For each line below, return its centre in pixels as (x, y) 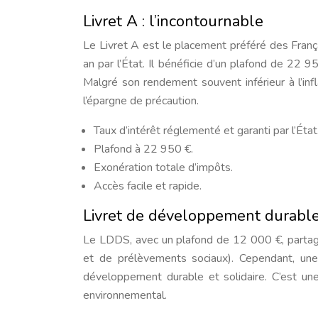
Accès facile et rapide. (148, 186)
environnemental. (125, 295)
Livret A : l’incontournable (173, 21)
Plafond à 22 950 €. (143, 149)
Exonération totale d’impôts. (163, 168)
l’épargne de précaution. (141, 101)
